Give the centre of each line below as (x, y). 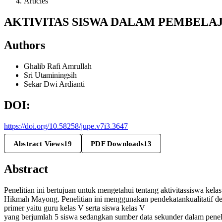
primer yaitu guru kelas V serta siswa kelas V (75, 208)
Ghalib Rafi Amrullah (58, 66)
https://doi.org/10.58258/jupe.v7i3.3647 (66, 126)
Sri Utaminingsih (50, 75)
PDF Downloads (117, 143)
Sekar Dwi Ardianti (54, 84)
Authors (25, 45)
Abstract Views (39, 143)
